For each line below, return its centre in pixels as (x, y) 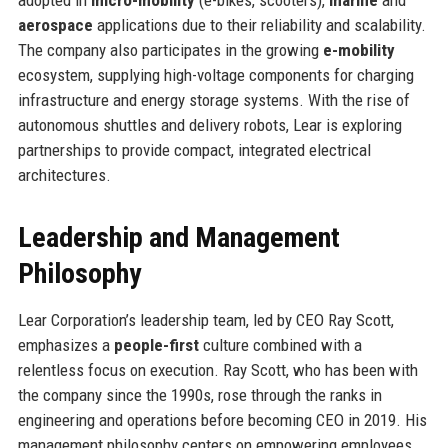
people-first (156, 344)
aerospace (55, 24)
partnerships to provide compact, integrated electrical (194, 149)
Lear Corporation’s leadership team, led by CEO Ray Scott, (205, 319)
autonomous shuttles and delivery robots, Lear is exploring (209, 124)
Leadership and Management (178, 237)
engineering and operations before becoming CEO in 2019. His (222, 419)
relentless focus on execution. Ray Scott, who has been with (217, 369)
